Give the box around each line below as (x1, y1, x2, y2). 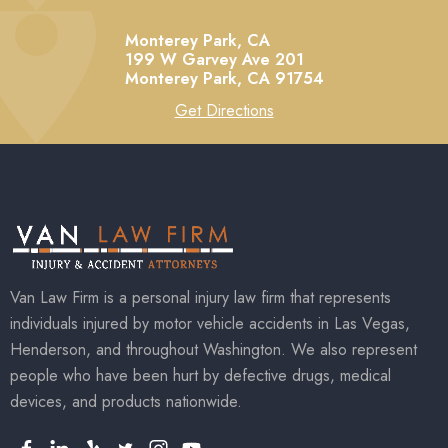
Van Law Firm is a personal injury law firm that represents (10, 286, 391, 309)
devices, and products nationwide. (10, 390, 242, 413)
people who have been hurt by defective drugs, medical (10, 364, 391, 387)
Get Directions (174, 99, 274, 123)
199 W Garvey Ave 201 (124, 48, 304, 72)
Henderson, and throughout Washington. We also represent (10, 338, 417, 361)
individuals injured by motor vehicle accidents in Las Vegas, (10, 312, 410, 335)
